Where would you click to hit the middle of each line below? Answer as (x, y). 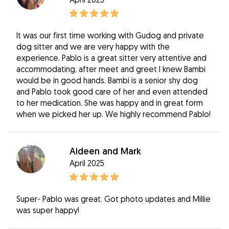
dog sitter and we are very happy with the (93, 46)
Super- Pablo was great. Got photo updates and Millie (113, 199)
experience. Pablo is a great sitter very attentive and (111, 58)
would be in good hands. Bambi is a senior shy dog (107, 80)
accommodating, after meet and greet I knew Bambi (111, 69)
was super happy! (48, 210)
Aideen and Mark (105, 151)
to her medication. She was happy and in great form (110, 102)
